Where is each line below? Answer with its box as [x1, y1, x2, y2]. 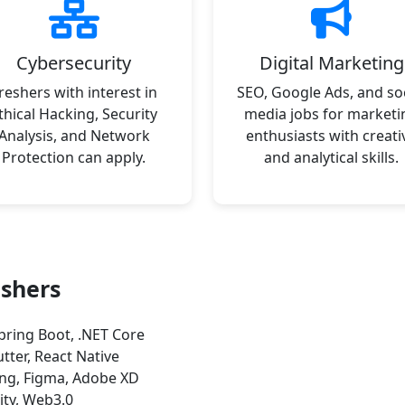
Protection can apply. [2, 147, 146, 167]
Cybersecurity [16, 51, 131, 75]
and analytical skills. [264, 147, 399, 167]
